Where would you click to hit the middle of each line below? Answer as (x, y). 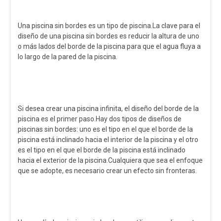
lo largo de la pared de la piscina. (68, 57)
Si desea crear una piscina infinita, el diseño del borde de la (108, 109)
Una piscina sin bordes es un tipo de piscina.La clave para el (109, 26)
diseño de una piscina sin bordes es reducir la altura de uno (109, 36)
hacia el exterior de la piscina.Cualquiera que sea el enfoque (110, 160)
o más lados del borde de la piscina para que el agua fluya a (109, 46)
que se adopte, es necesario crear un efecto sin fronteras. (107, 171)
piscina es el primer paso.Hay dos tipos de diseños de (100, 119)
